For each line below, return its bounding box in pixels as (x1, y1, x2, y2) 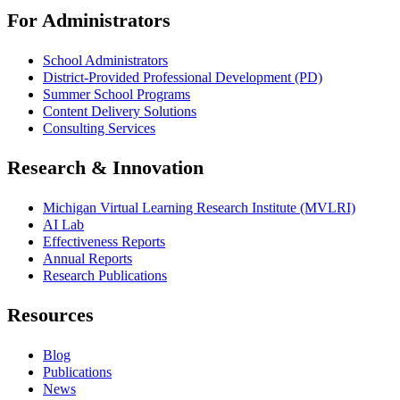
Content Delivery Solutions (43, 104, 196, 120)
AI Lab (43, 217, 84, 233)
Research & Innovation (7, 156, 204, 179)
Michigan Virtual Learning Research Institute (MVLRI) (43, 200, 355, 216)
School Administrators (43, 53, 168, 69)
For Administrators (7, 9, 171, 32)
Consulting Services (43, 121, 155, 137)
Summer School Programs (43, 87, 190, 103)
